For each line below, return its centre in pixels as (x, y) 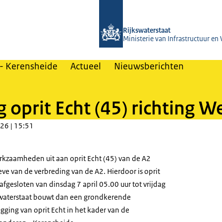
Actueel (86, 66)
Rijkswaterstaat (147, 30)
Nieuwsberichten (149, 66)
